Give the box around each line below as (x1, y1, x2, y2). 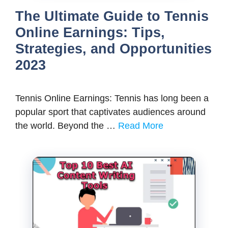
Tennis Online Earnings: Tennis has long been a (15, 93, 209, 104)
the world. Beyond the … (15, 121, 118, 131)
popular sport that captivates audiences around (15, 107, 206, 118)
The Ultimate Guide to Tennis (15, 9, 209, 24)
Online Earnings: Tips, (15, 25, 165, 41)
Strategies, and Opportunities (15, 41, 212, 57)
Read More (118, 121, 163, 131)
